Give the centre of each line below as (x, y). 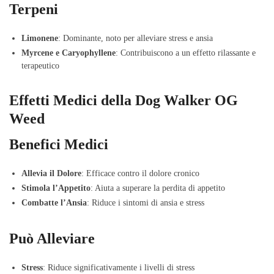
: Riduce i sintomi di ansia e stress (146, 203)
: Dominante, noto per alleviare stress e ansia (135, 39)
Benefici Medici (59, 145)
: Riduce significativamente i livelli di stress (119, 268)
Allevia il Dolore (51, 174)
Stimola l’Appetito (56, 188)
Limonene (40, 39)
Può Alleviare (52, 239)
